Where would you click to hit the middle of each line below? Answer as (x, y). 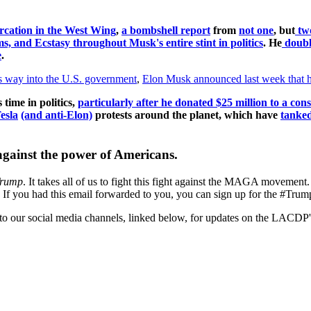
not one (256, 31)
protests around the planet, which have (186, 115)
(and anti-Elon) (57, 115)
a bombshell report (166, 31)
